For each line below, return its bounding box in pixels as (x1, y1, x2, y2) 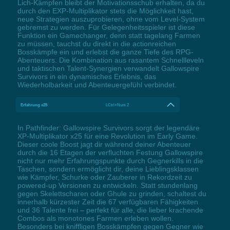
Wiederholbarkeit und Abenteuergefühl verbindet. (17, 80, 177, 89)
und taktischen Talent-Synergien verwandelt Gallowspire (17, 64, 199, 72)
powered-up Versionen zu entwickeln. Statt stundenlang (17, 181, 198, 189)
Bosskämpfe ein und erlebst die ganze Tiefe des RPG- (17, 47, 194, 56)
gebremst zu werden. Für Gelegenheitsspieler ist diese (17, 23, 195, 31)
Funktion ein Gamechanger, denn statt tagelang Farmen (17, 31, 200, 40)
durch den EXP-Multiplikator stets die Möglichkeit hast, (17, 6, 194, 15)
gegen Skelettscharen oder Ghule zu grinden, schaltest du (17, 189, 206, 198)
